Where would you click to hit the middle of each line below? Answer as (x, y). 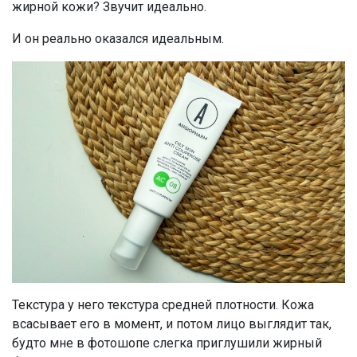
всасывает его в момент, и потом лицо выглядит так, (172, 324)
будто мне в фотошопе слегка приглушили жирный (167, 343)
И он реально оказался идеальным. (118, 38)
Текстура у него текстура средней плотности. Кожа (163, 305)
